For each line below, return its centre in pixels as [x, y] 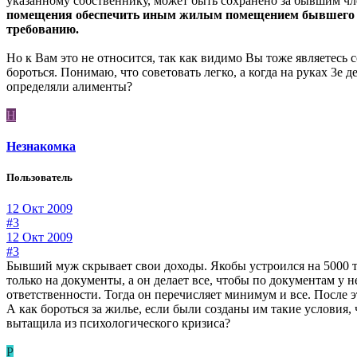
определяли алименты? [69, 86]
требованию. [43, 29]
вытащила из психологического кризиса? [118, 324]
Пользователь [39, 177]
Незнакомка [41, 146]
